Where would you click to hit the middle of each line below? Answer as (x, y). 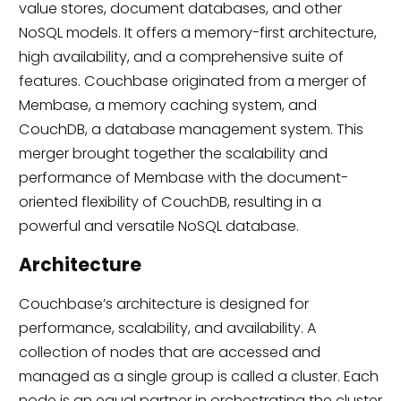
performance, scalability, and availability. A (167, 328)
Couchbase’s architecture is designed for (163, 304)
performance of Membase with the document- (183, 177)
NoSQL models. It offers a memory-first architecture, (197, 32)
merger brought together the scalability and (173, 153)
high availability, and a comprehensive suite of (181, 56)
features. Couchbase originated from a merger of (192, 81)
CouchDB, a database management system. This (191, 129)
